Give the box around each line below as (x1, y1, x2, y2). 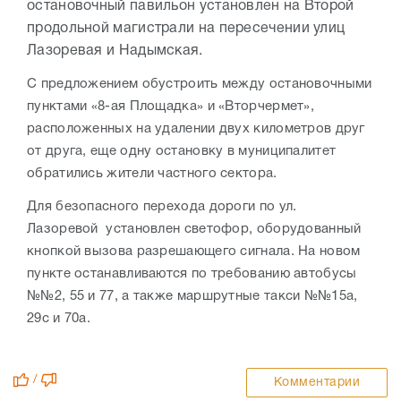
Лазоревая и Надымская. (27, 44, 207, 57)
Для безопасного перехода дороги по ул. (27, 200, 297, 213)
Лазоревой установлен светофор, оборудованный (27, 222, 362, 235)
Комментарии (273, 376, 360, 388)
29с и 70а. (27, 311, 95, 325)
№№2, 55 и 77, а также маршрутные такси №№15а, (27, 289, 358, 303)
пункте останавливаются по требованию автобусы (27, 267, 357, 280)
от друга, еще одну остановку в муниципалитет (27, 144, 337, 158)
